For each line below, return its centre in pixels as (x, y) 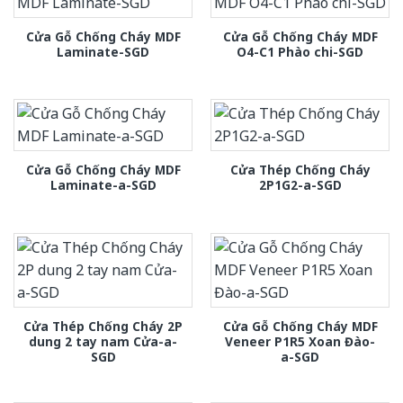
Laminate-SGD (103, 51)
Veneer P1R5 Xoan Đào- (300, 341)
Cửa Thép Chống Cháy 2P (103, 326)
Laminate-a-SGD (103, 185)
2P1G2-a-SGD (300, 185)
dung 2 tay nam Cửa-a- (103, 341)
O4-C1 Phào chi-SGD (300, 51)
